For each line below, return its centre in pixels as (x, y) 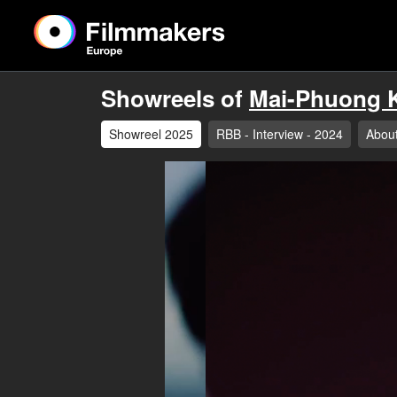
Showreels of (175, 98)
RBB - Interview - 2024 (280, 134)
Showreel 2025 (151, 134)
